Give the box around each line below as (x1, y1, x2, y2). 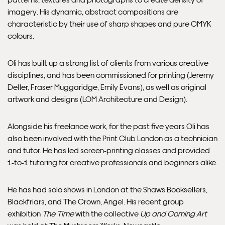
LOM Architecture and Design (82, 94, 183, 104)
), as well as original (140, 82, 206, 92)
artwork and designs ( (8, 94, 82, 104)
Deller (8, 82, 28, 92)
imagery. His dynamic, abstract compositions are (8, 7, 178, 17)
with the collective (74, 208, 140, 218)
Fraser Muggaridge (31, 82, 97, 92)
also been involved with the (8, 133, 102, 143)
